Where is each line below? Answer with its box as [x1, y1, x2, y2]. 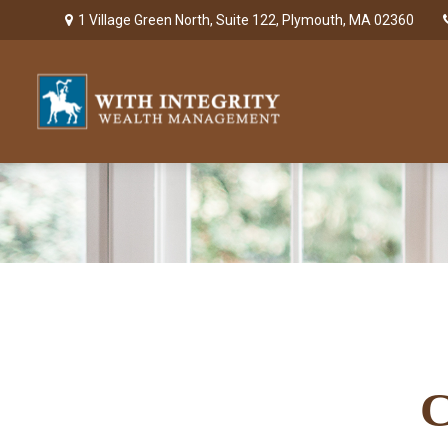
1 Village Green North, [78, 11, 217, 28]
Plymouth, [282, 11, 347, 28]
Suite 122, [216, 11, 280, 28]
